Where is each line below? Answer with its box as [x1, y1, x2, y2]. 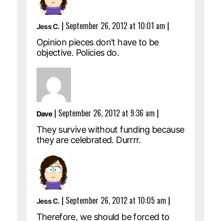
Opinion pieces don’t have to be [36, 37, 159, 47]
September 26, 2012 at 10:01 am [65, 19, 165, 32]
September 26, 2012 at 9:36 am [58, 107, 155, 119]
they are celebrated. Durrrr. [36, 134, 141, 145]
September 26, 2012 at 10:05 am [65, 194, 166, 206]
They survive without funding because [36, 124, 184, 135]
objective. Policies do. [36, 47, 119, 58]
